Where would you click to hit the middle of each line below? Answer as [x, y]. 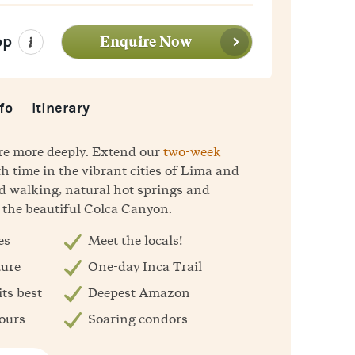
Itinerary [61, 109]
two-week [192, 152]
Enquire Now [146, 42]
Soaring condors [138, 319]
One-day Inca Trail [145, 267]
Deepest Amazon [139, 293]
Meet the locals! [135, 240]
